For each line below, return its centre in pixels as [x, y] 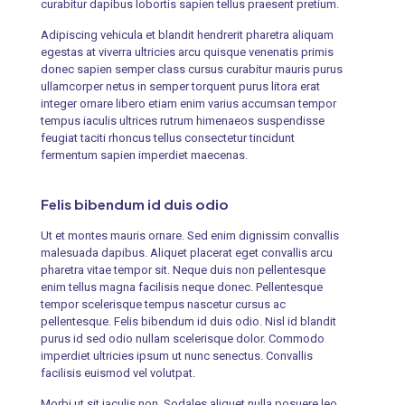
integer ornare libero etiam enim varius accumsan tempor [188, 103]
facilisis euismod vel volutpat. [118, 372]
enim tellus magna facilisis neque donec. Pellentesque [181, 287]
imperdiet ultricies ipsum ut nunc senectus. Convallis [176, 355]
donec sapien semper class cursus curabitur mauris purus [191, 69]
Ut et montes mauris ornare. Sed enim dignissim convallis [189, 235]
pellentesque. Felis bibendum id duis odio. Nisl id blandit [188, 321]
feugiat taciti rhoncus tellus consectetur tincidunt [167, 137]
